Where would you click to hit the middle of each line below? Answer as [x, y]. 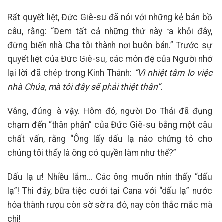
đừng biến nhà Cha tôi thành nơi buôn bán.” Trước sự [110, 45]
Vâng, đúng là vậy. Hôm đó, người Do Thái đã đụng [110, 111]
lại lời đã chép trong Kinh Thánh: [71, 73]
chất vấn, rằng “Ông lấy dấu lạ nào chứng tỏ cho [110, 139]
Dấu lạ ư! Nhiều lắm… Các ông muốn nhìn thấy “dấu [110, 177]
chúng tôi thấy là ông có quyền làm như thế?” [92, 153]
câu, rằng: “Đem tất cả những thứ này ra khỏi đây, [110, 31]
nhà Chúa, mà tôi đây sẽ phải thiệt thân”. [85, 87]
